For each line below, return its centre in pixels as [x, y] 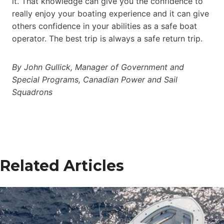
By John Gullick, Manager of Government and [98, 67]
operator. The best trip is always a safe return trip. [107, 38]
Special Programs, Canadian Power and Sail [95, 79]
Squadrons [32, 92]
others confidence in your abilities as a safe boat [104, 26]
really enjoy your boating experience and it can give [110, 13]
